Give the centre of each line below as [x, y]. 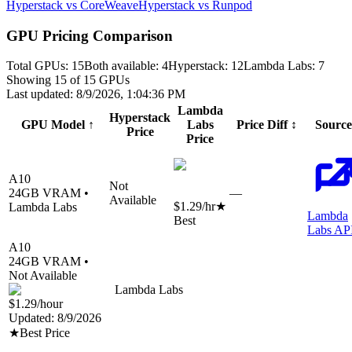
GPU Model [54, 125]
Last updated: [41, 94]
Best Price [45, 333]
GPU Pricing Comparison [90, 35]
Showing [30, 80]
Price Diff [264, 125]
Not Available [43, 276]
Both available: [123, 66]
